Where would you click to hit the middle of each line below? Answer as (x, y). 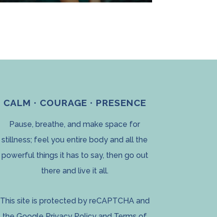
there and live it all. (75, 171)
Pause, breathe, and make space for (75, 124)
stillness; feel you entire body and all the (75, 140)
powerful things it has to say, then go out (75, 155)
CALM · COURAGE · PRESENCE (75, 103)
